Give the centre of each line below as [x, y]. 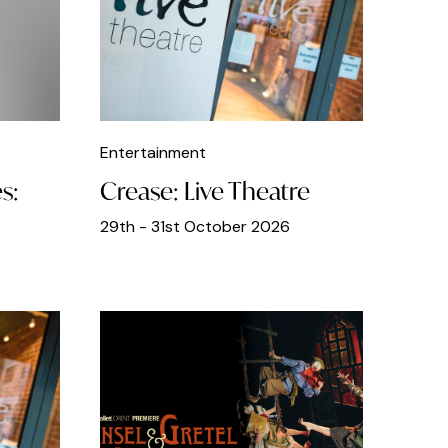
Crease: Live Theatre [204, 191]
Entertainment [152, 153]
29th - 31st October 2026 [194, 227]
